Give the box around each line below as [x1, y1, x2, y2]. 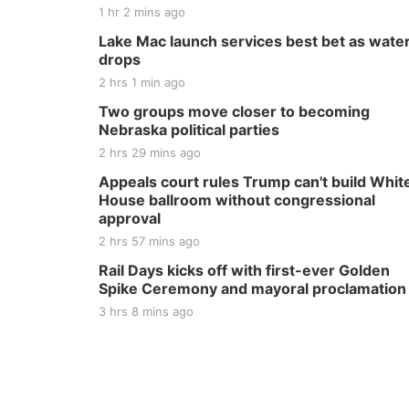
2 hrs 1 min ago [99, 75, 185, 89]
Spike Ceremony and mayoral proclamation [99, 279, 406, 298]
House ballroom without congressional [99, 191, 375, 209]
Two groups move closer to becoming [99, 102, 370, 121]
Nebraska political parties [99, 121, 279, 139]
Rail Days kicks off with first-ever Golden [99, 261, 390, 279]
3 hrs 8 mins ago [99, 304, 194, 319]
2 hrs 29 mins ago [99, 145, 201, 160]
